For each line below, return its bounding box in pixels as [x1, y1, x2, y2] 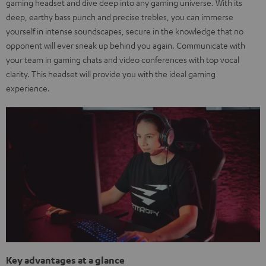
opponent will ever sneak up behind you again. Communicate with [6, 40, 245, 50]
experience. [6, 83, 50, 93]
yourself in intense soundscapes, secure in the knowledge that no [6, 26, 243, 36]
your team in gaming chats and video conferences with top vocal [6, 54, 239, 65]
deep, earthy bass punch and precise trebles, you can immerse [6, 11, 233, 22]
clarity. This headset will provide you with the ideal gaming [6, 68, 216, 79]
